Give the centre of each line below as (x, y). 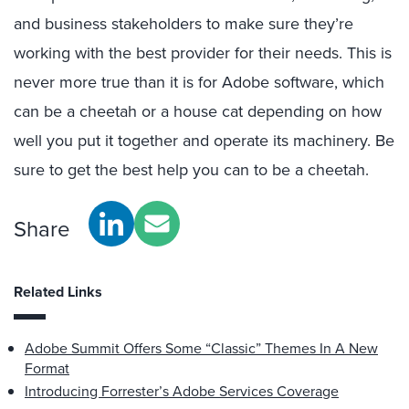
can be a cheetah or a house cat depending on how (198, 111)
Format (47, 368)
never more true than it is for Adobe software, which (199, 82)
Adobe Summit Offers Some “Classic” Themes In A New (201, 348)
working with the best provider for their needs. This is (203, 52)
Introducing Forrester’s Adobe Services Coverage (182, 391)
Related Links (58, 292)
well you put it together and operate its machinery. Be (204, 140)
